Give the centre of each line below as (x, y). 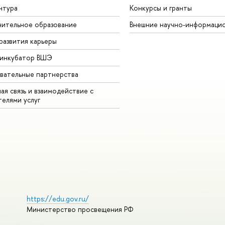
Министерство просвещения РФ (80, 209)
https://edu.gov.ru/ (58, 199)
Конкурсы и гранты (160, 8)
